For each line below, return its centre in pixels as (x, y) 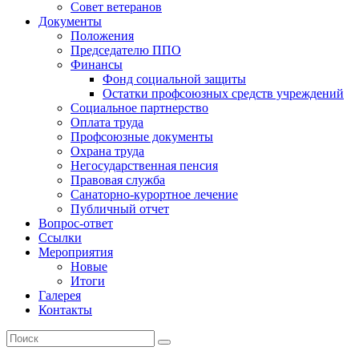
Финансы (97, 65)
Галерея (60, 295)
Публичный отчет (120, 209)
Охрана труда (107, 151)
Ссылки (60, 238)
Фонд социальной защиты (174, 79)
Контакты (65, 310)
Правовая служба (118, 180)
